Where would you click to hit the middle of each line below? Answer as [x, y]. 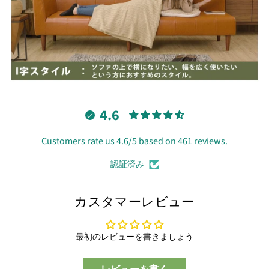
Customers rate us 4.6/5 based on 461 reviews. [134, 141]
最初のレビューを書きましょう [134, 237]
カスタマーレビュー [134, 202]
